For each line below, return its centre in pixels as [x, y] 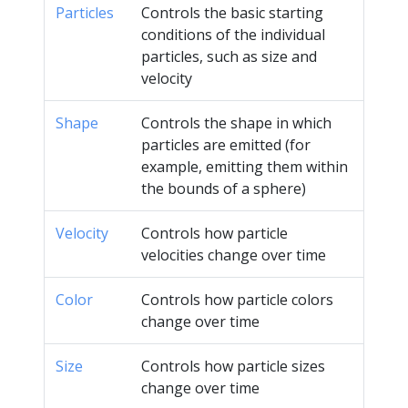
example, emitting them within [245, 166]
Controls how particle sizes [233, 366]
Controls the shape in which [236, 122]
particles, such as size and [229, 56]
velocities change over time [234, 255]
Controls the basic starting [232, 12]
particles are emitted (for [226, 144]
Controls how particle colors [237, 299]
